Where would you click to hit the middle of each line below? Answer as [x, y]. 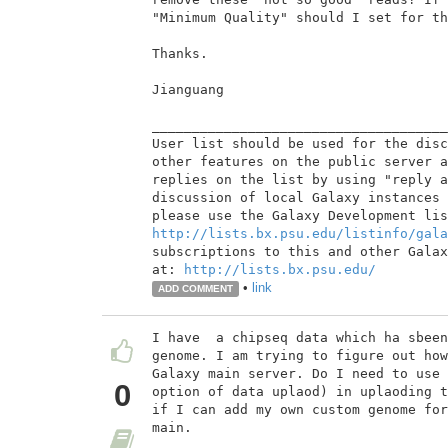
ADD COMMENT [195, 288]
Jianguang [188, 89]
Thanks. [180, 53]
